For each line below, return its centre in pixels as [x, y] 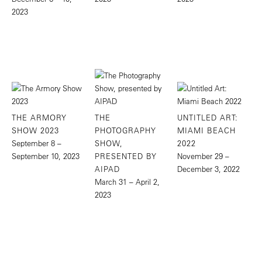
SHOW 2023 [35, 130]
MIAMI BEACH [207, 130]
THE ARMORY [39, 118]
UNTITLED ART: [208, 118]
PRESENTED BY [125, 156]
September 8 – [37, 143]
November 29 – [204, 156]
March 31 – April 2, [127, 182]
